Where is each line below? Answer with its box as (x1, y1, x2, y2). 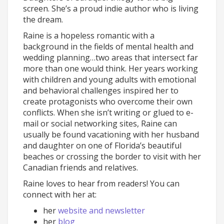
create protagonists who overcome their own (23, 96, 192, 107)
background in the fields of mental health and (23, 41, 193, 52)
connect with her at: (23, 189, 96, 200)
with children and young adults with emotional (23, 74, 196, 85)
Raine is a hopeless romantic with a (23, 30, 154, 41)
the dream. (23, 14, 63, 25)
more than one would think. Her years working (23, 63, 198, 74)
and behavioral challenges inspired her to (23, 85, 178, 96)
